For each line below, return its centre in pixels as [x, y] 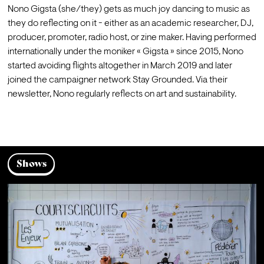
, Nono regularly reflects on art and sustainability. [143, 95]
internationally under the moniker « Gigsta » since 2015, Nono [125, 52]
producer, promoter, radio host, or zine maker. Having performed [132, 38]
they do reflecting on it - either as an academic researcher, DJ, [130, 24]
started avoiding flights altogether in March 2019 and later [120, 66]
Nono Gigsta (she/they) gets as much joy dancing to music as [128, 10]
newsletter [28, 95]
